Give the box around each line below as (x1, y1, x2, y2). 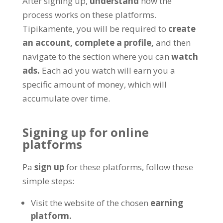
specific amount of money (22, 79, 124, 90)
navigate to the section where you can (22, 51, 169, 62)
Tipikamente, (22, 23, 77, 34)
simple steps (22, 175, 72, 187)
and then (155, 37, 191, 48)
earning (150, 197, 183, 209)
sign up (34, 161, 64, 173)
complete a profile (74, 37, 151, 48)
